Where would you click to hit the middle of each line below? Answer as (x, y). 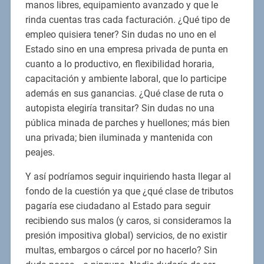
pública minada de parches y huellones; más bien (127, 123)
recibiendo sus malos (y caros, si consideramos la (128, 220)
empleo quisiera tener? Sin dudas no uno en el (121, 34)
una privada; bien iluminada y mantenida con (119, 137)
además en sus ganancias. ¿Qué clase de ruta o (124, 93)
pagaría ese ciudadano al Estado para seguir (118, 206)
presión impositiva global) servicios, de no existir (126, 235)
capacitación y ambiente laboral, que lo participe (126, 78)
